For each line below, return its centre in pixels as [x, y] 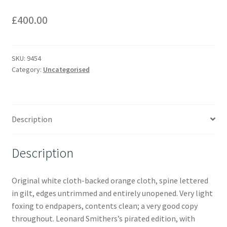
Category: [27, 69]
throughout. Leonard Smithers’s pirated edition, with [103, 219]
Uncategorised [66, 69]
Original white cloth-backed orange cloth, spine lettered [110, 181]
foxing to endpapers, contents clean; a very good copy [104, 206]
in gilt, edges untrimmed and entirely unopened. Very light [112, 193]
